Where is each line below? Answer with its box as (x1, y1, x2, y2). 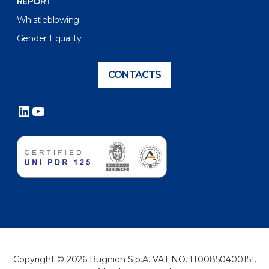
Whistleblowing (16, 14, 80, 26)
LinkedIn (16, 101, 79, 119)
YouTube (30, 101, 94, 119)
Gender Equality (16, 33, 82, 44)
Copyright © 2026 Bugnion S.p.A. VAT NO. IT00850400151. (13, 253, 256, 265)
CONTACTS (108, 69, 161, 81)
